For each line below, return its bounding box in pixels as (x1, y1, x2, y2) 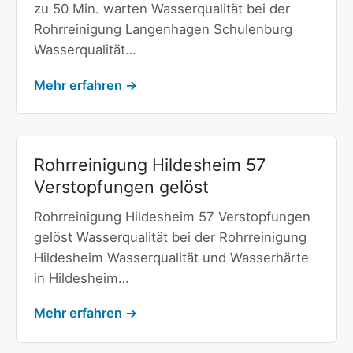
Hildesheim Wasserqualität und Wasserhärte (33, 249, 309, 266)
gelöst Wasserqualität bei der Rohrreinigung (33, 229, 307, 245)
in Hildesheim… (33, 269, 129, 286)
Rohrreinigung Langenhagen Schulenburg (33, 20, 292, 37)
